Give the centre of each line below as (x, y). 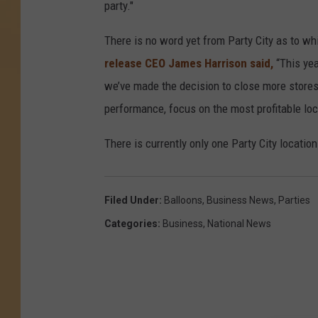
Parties (294, 201)
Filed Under (132, 201)
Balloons (183, 201)
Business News (240, 201)
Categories (131, 224)
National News (239, 224)
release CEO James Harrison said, (189, 64)
